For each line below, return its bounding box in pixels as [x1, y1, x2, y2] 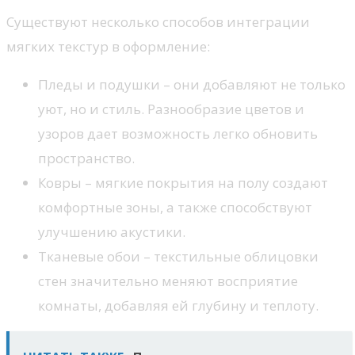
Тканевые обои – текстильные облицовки [38, 247, 319, 266]
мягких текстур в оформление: [6, 37, 210, 56]
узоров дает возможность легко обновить [38, 124, 318, 143]
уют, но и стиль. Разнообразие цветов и [38, 100, 304, 119]
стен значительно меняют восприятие [38, 272, 298, 291]
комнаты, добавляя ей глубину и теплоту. [38, 296, 319, 315]
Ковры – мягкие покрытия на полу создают [38, 174, 328, 193]
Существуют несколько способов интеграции [6, 13, 310, 32]
